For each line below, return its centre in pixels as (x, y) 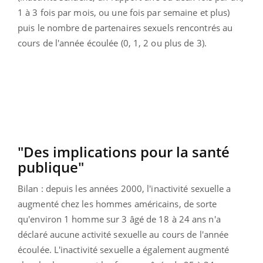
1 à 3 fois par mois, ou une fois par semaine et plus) (124, 12)
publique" (51, 167)
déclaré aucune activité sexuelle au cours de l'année (123, 234)
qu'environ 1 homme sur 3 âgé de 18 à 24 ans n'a (119, 219)
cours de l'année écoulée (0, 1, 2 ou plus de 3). (112, 43)
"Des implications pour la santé (124, 151)
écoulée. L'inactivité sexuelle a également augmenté (124, 249)
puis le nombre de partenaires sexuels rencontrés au (125, 27)
